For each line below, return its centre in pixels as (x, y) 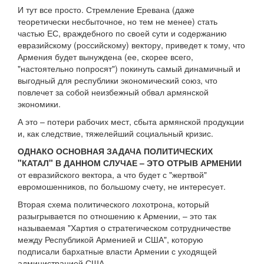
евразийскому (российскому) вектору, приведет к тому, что (131, 45)
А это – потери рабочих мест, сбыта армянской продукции (131, 122)
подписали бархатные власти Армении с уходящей (117, 251)
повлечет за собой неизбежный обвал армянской (113, 92)
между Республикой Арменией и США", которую (110, 240)
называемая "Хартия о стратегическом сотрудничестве (124, 228)
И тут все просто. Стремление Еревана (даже (106, 10)
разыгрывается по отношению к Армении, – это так (117, 216)
